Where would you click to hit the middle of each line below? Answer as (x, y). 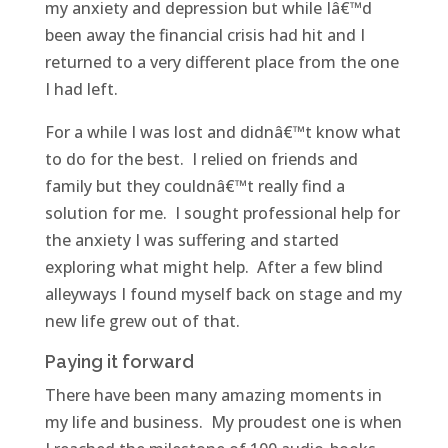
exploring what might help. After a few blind (213, 267)
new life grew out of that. (148, 321)
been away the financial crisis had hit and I (204, 35)
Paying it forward (119, 362)
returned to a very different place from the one (221, 62)
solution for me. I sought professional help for (222, 213)
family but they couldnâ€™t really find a (194, 186)
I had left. (83, 89)
